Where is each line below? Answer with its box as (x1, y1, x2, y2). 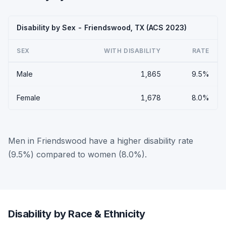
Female (17, 93, 40, 102)
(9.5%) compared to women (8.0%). (8, 149, 147, 159)
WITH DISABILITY (104, 46, 161, 54)
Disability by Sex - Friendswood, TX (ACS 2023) (17, 23, 187, 32)
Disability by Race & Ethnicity (8, 207, 145, 220)
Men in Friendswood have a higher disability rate (8, 135, 193, 146)
